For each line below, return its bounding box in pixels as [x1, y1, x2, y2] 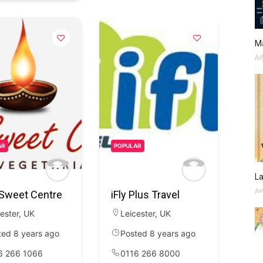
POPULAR [113, 142, 141, 149]
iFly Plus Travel [110, 188, 180, 201]
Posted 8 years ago [120, 228, 195, 238]
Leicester [120, 208, 155, 218]
